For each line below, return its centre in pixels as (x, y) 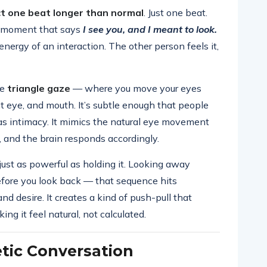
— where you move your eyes (136, 88)
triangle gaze (39, 88)
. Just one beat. (176, 13)
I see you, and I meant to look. (150, 29)
